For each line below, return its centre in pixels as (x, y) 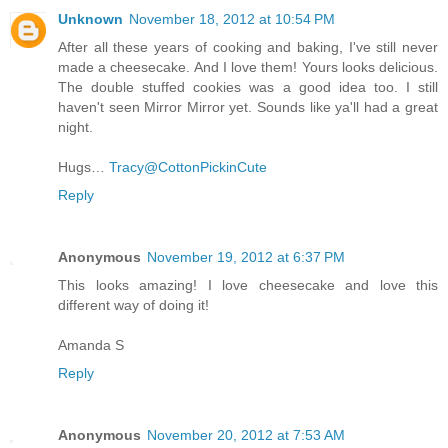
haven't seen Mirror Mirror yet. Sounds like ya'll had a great (248, 107)
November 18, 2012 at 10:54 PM (232, 19)
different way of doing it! (133, 305)
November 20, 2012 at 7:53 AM (246, 435)
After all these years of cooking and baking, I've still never (248, 47)
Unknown (90, 19)
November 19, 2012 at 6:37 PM (246, 257)
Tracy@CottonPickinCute (186, 167)
